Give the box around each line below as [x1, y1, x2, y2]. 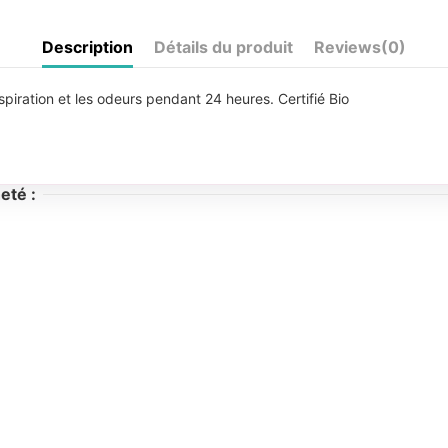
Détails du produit [154, 37, 293, 57]
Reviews [314, 37, 381, 57]
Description [42, 37, 133, 57]
